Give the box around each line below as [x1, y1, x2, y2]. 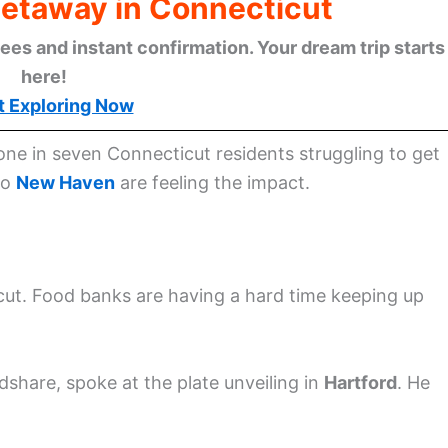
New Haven [16, 171, 115, 193]
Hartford [324, 372, 397, 394]
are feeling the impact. [115, 171, 310, 193]
